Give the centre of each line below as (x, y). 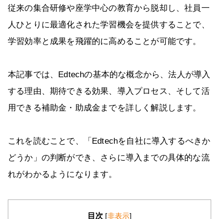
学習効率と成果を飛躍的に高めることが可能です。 (105, 42)
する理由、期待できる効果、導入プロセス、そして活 (109, 91)
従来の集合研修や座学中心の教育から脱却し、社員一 (109, 8)
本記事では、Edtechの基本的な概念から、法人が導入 (109, 75)
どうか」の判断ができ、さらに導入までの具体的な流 (109, 158)
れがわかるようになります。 (63, 175)
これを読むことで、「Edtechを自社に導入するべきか (109, 141)
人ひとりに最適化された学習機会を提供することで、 (109, 25)
